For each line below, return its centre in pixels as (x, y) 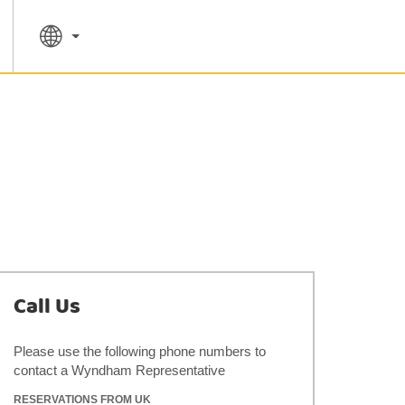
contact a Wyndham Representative (119, 370)
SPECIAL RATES (84, 104)
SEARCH (245, 104)
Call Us (47, 307)
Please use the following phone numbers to (140, 351)
